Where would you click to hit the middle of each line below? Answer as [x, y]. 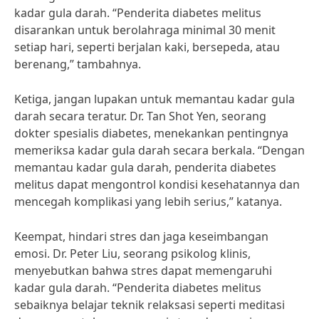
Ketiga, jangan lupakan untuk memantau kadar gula [155, 99]
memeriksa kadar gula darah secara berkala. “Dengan [159, 150]
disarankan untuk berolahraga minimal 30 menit [145, 30]
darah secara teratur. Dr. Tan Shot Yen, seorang [140, 116]
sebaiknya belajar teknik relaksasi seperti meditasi [150, 305]
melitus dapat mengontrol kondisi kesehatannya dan [157, 184]
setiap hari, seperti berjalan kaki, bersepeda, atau [147, 47]
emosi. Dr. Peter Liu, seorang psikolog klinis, [132, 253]
